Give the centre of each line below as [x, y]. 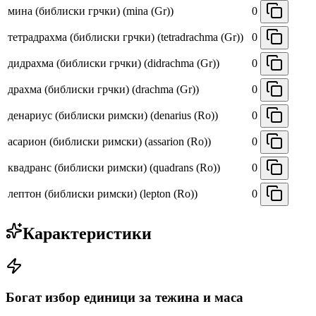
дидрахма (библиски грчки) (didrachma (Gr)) [114, 63]
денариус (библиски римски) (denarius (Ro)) [113, 115]
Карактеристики [87, 233]
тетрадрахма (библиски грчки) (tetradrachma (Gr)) [126, 37]
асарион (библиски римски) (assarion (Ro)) [109, 141]
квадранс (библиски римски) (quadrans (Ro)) [114, 167]
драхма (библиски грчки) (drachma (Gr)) [103, 89]
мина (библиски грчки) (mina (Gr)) [91, 11]
